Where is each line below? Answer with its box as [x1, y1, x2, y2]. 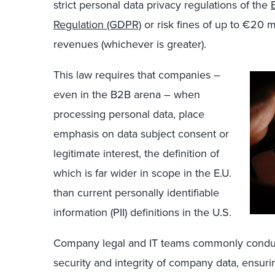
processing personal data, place [53, 106, 204, 122]
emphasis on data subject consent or [53, 126, 229, 141]
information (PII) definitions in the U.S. [53, 204, 231, 220]
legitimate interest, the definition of [53, 145, 219, 161]
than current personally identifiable [53, 185, 219, 200]
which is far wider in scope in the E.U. [53, 165, 231, 180]
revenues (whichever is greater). [53, 36, 206, 52]
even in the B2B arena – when [53, 87, 200, 102]
